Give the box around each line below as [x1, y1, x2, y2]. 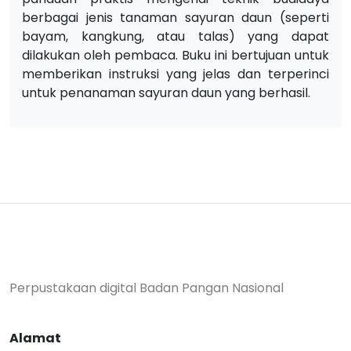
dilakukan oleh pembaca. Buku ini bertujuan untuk [22, 46, 329, 64]
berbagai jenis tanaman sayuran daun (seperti [22, 9, 329, 27]
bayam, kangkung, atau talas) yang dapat [22, 27, 329, 45]
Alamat [9, 329, 61, 347]
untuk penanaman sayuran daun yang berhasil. [22, 84, 310, 102]
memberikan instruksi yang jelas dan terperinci [22, 65, 329, 83]
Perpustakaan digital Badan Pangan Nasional [9, 279, 284, 297]
